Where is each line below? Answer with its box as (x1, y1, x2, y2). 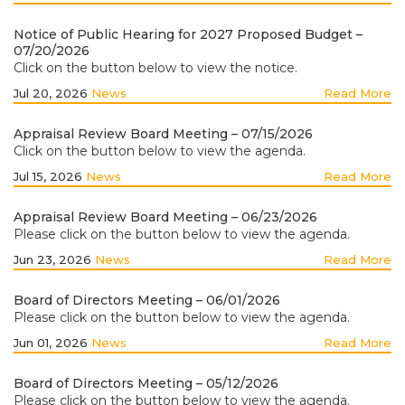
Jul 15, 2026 (14, 169, 86, 184)
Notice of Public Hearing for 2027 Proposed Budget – (14, 26, 363, 42)
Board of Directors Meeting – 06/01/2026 (14, 292, 280, 308)
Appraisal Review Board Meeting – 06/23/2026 (14, 209, 317, 225)
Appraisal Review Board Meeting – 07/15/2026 (14, 126, 313, 142)
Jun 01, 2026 (14, 335, 91, 350)
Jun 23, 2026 (14, 252, 95, 267)
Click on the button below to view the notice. (14, 60, 297, 76)
